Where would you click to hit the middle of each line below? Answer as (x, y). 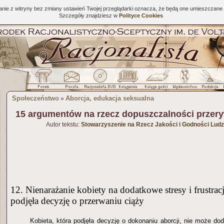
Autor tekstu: (63, 124)
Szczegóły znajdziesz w (89, 15)
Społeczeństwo (35, 98)
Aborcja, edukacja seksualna (110, 98)
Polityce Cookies (141, 15)
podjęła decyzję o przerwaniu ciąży (77, 201)
